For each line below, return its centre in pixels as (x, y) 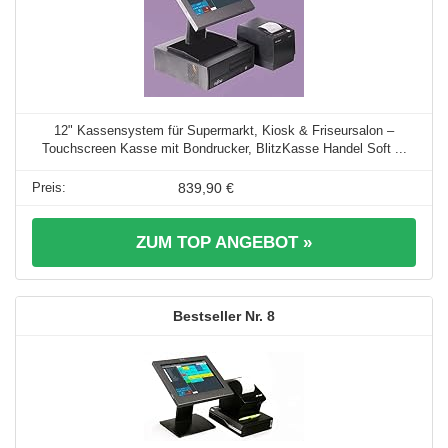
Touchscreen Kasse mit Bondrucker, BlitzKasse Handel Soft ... (224, 149)
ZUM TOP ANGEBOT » (224, 243)
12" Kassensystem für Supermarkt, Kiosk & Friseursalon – (224, 131)
